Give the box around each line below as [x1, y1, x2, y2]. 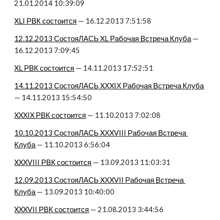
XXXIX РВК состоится [14, 111, 86, 119]
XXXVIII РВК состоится [14, 158, 92, 166]
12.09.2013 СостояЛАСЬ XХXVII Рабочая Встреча [14, 176, 184, 184]
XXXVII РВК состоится [14, 205, 89, 214]
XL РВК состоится [14, 64, 75, 72]
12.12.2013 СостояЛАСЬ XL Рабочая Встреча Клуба [14, 34, 192, 43]
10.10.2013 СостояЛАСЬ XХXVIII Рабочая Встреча [14, 129, 187, 137]
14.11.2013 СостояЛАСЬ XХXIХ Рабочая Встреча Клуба [14, 82, 204, 90]
